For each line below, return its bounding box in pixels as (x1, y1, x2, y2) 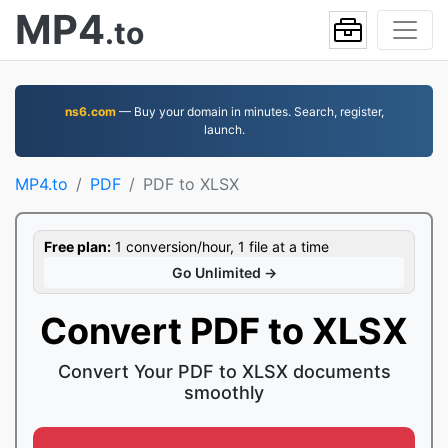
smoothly (184, 382, 264, 403)
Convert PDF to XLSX (40, 309, 408, 353)
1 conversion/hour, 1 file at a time (111, 238, 329, 255)
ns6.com (64, 104, 116, 119)
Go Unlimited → (171, 264, 277, 281)
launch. (203, 122, 245, 137)
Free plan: (44, 238, 111, 255)
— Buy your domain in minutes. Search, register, (115, 104, 384, 119)
